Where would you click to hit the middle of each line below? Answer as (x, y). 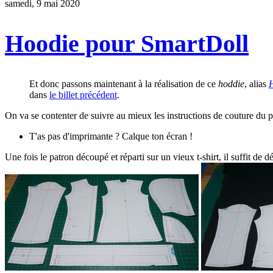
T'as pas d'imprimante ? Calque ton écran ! (111, 136)
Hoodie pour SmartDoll (127, 44)
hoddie (231, 83)
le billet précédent (83, 94)
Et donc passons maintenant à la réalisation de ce (124, 83)
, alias (257, 83)
